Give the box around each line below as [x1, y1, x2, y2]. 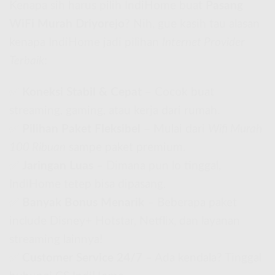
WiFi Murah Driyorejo [9, 18, 125, 31]
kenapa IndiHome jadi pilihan [9, 37, 162, 49]
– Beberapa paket [144, 196, 237, 209]
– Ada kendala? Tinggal [142, 252, 261, 264]
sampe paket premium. [66, 141, 185, 153]
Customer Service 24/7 [22, 252, 142, 264]
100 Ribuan [9, 141, 66, 153]
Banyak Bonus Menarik [22, 196, 144, 209]
